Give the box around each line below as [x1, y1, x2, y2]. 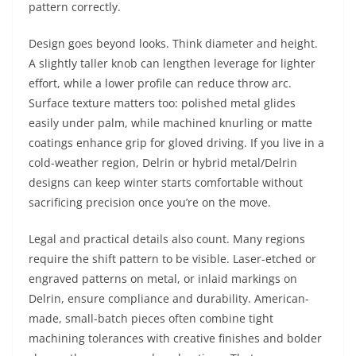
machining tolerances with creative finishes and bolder [29, 331, 322, 346]
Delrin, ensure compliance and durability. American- [29, 291, 309, 306]
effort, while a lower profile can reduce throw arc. [29, 75, 292, 91]
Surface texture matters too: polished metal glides [29, 95, 296, 110]
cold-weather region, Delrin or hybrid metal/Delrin [29, 155, 297, 170]
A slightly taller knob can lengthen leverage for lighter [29, 56, 315, 71]
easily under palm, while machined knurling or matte [29, 115, 312, 130]
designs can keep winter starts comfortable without [29, 175, 303, 190]
